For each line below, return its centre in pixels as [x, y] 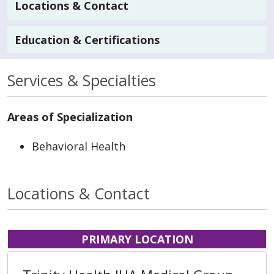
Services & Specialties [82, 80]
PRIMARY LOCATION [137, 239]
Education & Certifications [87, 39]
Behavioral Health [79, 146]
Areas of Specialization [70, 117]
